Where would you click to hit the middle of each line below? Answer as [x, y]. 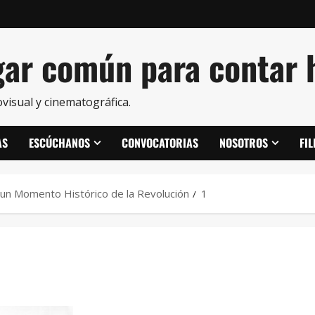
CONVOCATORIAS [160, 143]
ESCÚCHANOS [59, 143]
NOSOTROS [244, 143]
